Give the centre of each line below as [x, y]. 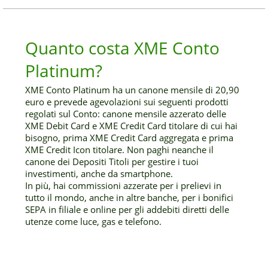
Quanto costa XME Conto [123, 48]
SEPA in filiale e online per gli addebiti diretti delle [127, 209]
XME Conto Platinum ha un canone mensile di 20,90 [133, 90]
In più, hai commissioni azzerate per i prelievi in [124, 185]
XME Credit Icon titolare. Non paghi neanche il [120, 150]
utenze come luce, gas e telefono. [94, 221]
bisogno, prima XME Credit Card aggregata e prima [130, 138]
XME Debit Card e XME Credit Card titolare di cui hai [132, 126]
